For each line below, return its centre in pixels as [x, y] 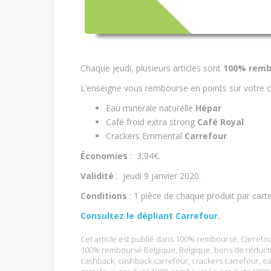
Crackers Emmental [145, 135]
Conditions [104, 195]
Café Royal [220, 122]
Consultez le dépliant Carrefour [149, 215]
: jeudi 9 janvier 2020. [157, 175]
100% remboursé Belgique [128, 250]
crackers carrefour [225, 260]
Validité [97, 175]
